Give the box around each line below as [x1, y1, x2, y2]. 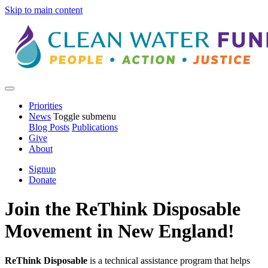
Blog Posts [29, 121, 69, 132]
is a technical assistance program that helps [87, 255, 250, 266]
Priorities [29, 100, 62, 111]
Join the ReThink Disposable [5, 198, 240, 220]
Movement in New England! [5, 220, 234, 242]
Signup [29, 163, 56, 174]
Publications [72, 121, 118, 132]
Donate [29, 174, 56, 185]
